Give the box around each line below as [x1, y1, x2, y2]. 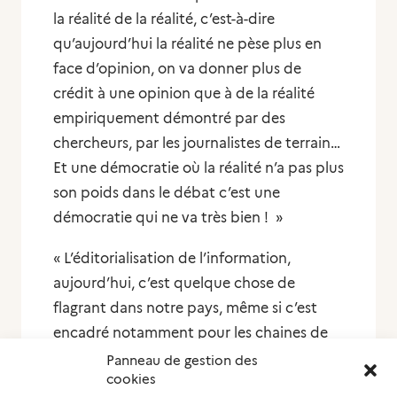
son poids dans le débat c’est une [53, 184, 280, 201]
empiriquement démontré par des [53, 110, 285, 127]
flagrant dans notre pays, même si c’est [53, 300, 317, 316]
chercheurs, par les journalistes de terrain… [53, 135, 340, 152]
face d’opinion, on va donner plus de [53, 60, 301, 77]
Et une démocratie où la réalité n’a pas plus [53, 160, 344, 176]
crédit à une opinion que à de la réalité [53, 85, 315, 102]
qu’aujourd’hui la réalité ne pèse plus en [53, 35, 322, 52]
